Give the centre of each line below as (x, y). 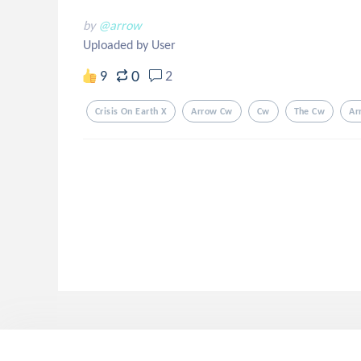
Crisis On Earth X (131, 111)
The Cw (309, 111)
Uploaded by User (129, 45)
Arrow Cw (212, 111)
